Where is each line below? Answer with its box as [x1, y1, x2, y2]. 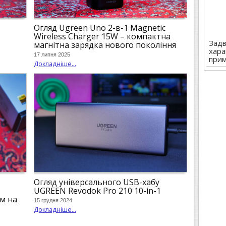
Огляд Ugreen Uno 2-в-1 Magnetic [34, 22, 165, 33]
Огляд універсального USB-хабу [34, 176, 159, 188]
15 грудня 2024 [34, 197, 72, 204]
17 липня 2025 [34, 51, 70, 58]
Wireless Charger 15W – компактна [34, 30, 171, 42]
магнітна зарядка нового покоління [34, 39, 176, 50]
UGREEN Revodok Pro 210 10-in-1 [34, 185, 161, 196]
